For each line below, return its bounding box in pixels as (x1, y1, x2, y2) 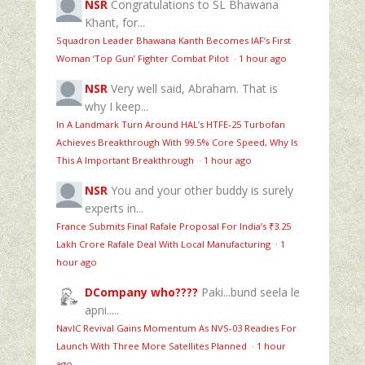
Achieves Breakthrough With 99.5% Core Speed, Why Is (56, 135, 297, 148)
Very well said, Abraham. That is (111, 80, 278, 96)
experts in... (85, 200, 143, 216)
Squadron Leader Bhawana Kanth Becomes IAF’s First (56, 33, 291, 46)
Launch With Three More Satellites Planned (56, 339, 249, 352)
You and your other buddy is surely (111, 182, 293, 198)
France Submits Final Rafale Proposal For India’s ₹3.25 (56, 219, 291, 232)
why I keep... (85, 98, 148, 114)
